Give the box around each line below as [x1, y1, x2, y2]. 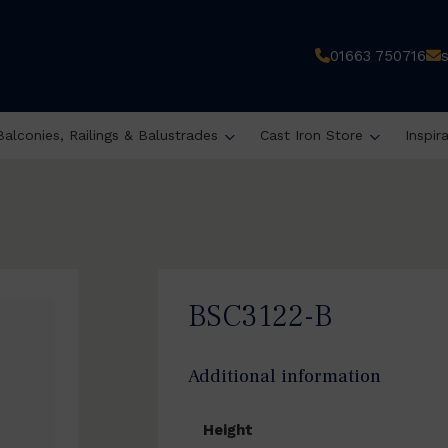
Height [203, 421, 253, 439]
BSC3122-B [188, 297, 332, 336]
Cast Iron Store [259, 126, 363, 143]
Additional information [188, 364, 381, 388]
